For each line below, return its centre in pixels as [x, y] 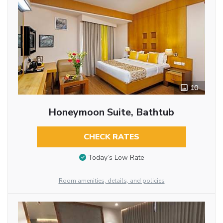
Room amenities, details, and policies [111, 181]
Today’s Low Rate [116, 158]
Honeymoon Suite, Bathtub [111, 112]
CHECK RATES [111, 137]
